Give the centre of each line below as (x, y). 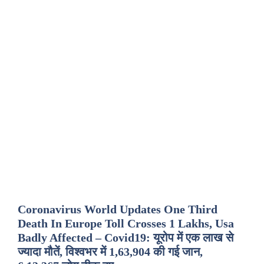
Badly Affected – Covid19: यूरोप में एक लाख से (126, 237)
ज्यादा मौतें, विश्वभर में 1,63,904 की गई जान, (110, 252)
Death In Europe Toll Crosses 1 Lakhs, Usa (126, 223)
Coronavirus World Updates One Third (118, 209)
